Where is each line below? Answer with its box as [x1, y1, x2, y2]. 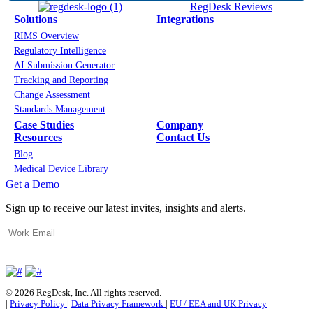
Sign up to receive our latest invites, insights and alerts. [6, 202, 246, 214]
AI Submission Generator [14, 60, 115, 71]
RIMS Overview [14, 31, 79, 42]
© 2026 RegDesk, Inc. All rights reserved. [6, 287, 161, 298]
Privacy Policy [10, 298, 67, 310]
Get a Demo [6, 178, 59, 191]
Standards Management [14, 104, 105, 115]
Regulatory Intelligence [14, 45, 106, 57]
